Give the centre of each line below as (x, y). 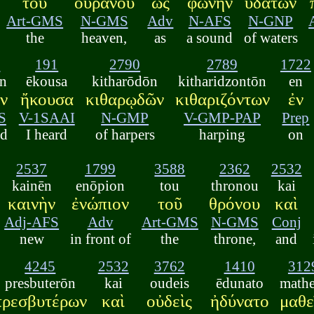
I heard (47, 135)
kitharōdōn (125, 81)
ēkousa (47, 81)
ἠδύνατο (239, 301)
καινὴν (32, 204)
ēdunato (239, 282)
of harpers (125, 135)
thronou (234, 186)
